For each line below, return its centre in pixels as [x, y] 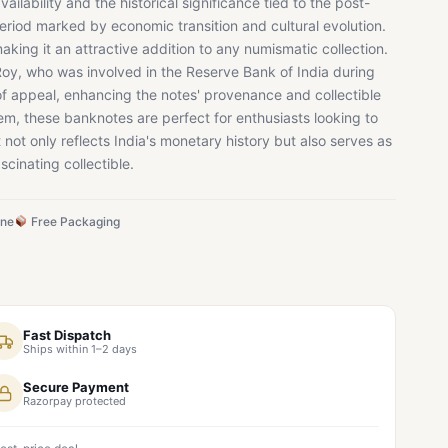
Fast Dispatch [67, 334]
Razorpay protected [74, 400]
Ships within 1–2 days [80, 348]
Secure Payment [76, 386]
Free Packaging [73, 221]
